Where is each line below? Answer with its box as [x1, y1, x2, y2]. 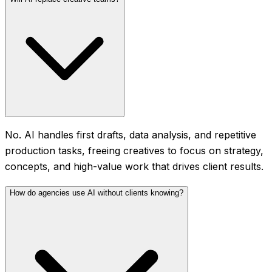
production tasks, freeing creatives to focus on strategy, [5, 144, 263, 157]
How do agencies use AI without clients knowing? [10, 188, 183, 198]
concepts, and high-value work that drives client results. [5, 160, 263, 173]
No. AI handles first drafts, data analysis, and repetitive [5, 129, 256, 141]
